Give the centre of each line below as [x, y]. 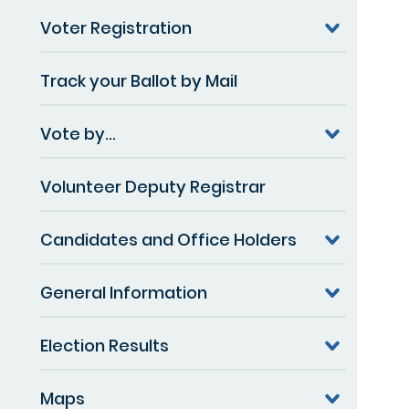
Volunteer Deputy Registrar [153, 186]
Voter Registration [116, 27]
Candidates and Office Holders [168, 239]
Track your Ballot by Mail [139, 80]
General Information [124, 292]
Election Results [105, 345]
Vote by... [78, 133]
